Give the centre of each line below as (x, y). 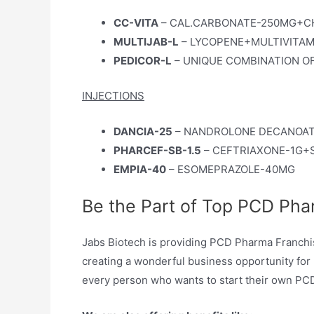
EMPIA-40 (140, 169)
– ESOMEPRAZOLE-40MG (231, 169)
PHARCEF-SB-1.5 (157, 150)
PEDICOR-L (143, 61)
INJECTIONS (113, 95)
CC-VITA (136, 23)
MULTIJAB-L (146, 42)
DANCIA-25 (143, 131)
